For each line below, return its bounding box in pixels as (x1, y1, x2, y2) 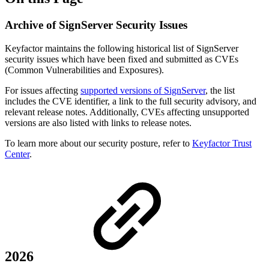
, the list (205, 85, 235, 95)
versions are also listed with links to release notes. (5, 117, 192, 128)
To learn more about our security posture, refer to (5, 138, 192, 148)
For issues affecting (5, 85, 80, 95)
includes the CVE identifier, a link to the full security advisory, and (5, 95, 256, 106)
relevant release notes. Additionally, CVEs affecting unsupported (5, 106, 249, 117)
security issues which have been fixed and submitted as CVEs (5, 53, 238, 64)
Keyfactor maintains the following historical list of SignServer (5, 43, 238, 53)
